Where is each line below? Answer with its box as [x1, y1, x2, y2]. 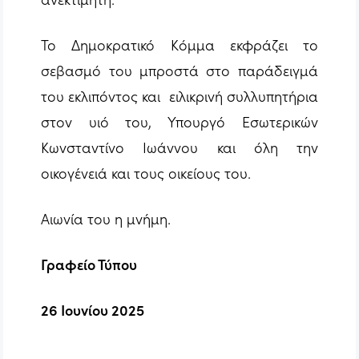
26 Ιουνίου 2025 [41, 300, 145, 321]
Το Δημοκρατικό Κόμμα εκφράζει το [41, 34, 318, 55]
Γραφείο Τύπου [41, 254, 138, 275]
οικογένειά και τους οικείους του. [41, 163, 252, 184]
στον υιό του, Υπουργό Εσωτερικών [41, 111, 318, 132]
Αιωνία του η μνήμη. [41, 208, 171, 229]
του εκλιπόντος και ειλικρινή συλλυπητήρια [41, 86, 318, 107]
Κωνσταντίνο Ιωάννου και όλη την [41, 137, 318, 158]
